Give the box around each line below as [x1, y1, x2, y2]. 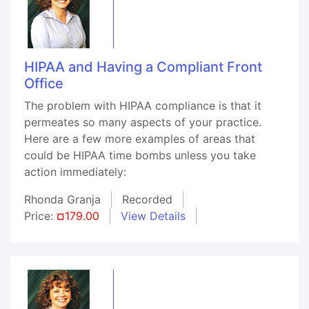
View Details [121, 209, 186, 223]
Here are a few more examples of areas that [24, 132, 255, 146]
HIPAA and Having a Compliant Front [24, 59, 262, 75]
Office [24, 75, 63, 92]
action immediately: [24, 165, 126, 179]
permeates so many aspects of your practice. [24, 115, 261, 129]
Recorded [122, 192, 172, 206]
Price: [24, 209, 57, 223]
